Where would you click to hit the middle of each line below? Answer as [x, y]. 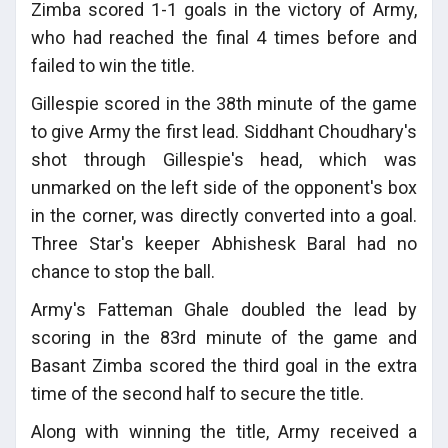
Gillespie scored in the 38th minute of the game [224, 103]
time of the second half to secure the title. [197, 393]
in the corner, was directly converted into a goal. [224, 215]
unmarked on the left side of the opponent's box [224, 187]
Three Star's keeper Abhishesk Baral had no [224, 243]
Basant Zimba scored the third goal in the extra [224, 365]
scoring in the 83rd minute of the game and [224, 337]
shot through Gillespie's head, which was [224, 159]
